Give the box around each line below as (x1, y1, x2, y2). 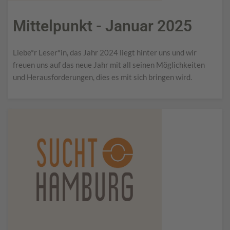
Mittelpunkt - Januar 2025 (13, 16, 192, 35)
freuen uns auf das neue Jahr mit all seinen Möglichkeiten (13, 60, 205, 69)
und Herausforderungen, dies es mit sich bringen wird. (13, 72, 192, 82)
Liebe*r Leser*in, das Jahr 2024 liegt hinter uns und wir (13, 47, 197, 57)
